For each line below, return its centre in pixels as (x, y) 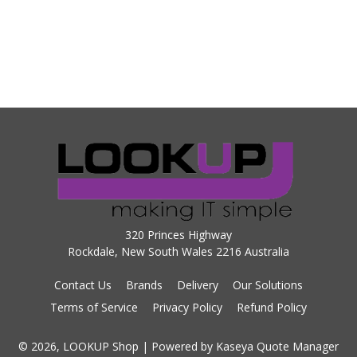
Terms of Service (94, 308)
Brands (144, 285)
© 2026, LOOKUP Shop (80, 347)
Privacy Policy (187, 308)
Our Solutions (268, 285)
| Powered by (179, 347)
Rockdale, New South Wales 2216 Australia (178, 252)
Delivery (198, 285)
